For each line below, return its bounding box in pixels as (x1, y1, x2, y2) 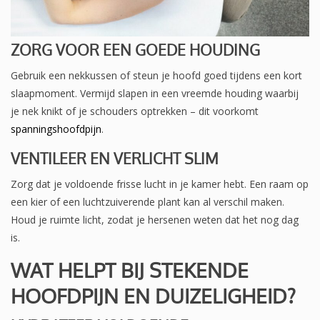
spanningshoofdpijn (11, 121, 101, 136)
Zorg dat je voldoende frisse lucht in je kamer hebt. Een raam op (11, 176, 309, 191)
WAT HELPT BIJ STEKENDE (11, 256, 249, 283)
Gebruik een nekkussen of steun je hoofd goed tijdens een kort (11, 68, 302, 82)
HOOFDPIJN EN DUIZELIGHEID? (11, 282, 296, 309)
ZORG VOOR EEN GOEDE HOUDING (11, 39, 260, 59)
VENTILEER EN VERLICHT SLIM (11, 148, 219, 168)
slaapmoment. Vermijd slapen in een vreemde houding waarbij (11, 86, 299, 100)
